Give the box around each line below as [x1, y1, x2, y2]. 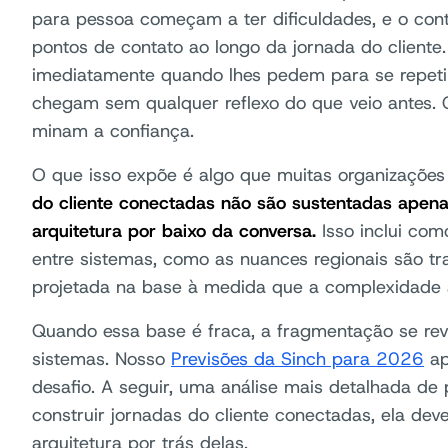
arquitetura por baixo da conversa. [32, 218, 316, 243]
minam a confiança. [32, 118, 194, 143]
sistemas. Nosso [32, 346, 171, 371]
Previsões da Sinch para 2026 [171, 346, 424, 371]
